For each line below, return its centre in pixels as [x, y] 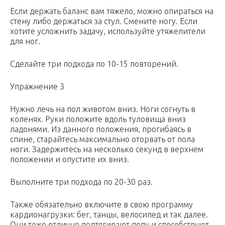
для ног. [25, 41]
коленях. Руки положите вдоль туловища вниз [98, 119]
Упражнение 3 [37, 87]
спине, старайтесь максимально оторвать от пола [102, 139]
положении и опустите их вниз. [70, 159]
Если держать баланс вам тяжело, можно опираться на [112, 11]
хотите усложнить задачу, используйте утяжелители [108, 31]
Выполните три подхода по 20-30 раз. [81, 182]
